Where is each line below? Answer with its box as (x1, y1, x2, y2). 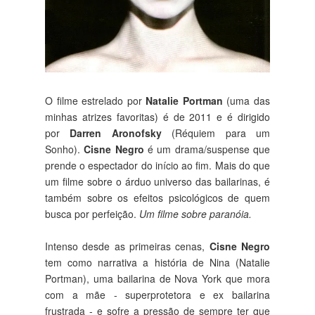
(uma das (222, 93, 271, 108)
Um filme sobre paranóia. (139, 206, 252, 221)
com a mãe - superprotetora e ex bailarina (45, 287, 270, 302)
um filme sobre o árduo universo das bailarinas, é (45, 174, 270, 188)
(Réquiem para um (161, 125, 271, 140)
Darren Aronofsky (70, 125, 162, 140)
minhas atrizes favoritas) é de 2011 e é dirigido (45, 109, 270, 124)
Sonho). (45, 141, 84, 156)
